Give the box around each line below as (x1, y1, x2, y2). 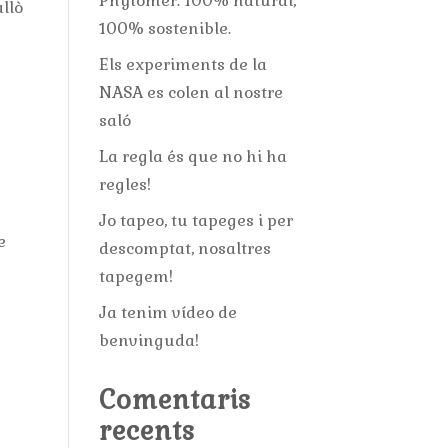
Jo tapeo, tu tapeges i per (98, 210, 293, 231)
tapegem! (98, 266, 173, 287)
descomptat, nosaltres (98, 238, 271, 259)
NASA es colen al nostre (98, 82, 283, 103)
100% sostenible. (98, 18, 231, 39)
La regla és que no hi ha (98, 146, 287, 167)
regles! (98, 174, 151, 195)
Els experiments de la (98, 54, 267, 75)
